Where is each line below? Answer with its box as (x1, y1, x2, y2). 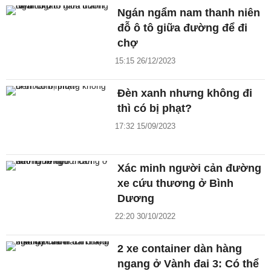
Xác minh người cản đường (117, 162, 262, 174)
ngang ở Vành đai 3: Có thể (117, 257, 260, 270)
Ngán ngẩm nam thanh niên (117, 7, 261, 19)
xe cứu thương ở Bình (117, 177, 234, 189)
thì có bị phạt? (117, 102, 192, 115)
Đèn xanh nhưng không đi (117, 87, 253, 100)
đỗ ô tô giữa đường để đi (117, 22, 248, 34)
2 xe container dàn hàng (117, 242, 243, 255)
